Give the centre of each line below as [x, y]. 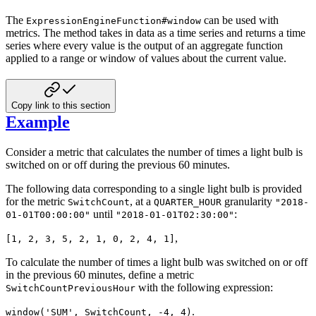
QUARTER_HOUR [188, 202]
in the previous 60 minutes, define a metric [100, 274]
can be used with [240, 20]
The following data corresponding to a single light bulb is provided [154, 188]
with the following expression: [204, 287]
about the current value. [234, 58]
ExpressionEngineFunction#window [114, 20]
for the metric [37, 201]
